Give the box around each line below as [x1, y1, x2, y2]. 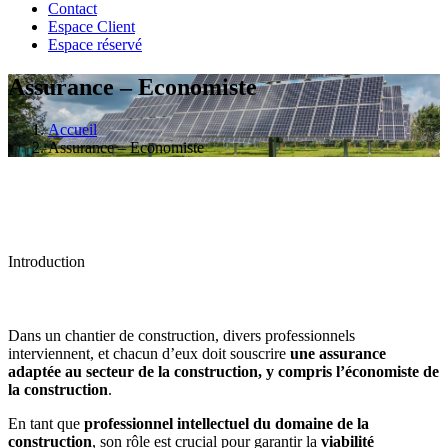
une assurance [290, 344, 386, 362]
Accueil [48, 120, 97, 138]
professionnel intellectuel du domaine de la [80, 414, 369, 432]
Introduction [8, 252, 85, 270]
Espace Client [48, 18, 135, 35]
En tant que [8, 414, 80, 432]
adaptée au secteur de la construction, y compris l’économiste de [8, 362, 439, 380]
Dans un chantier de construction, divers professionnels [8, 326, 355, 344]
